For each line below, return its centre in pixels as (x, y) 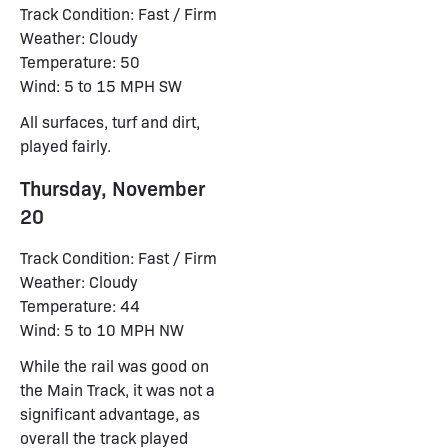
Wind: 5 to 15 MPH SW (101, 85)
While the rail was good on (114, 365)
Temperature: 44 (80, 305)
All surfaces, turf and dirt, (110, 121)
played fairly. (65, 145)
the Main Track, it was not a (117, 389)
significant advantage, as (110, 413)
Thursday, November (112, 187)
